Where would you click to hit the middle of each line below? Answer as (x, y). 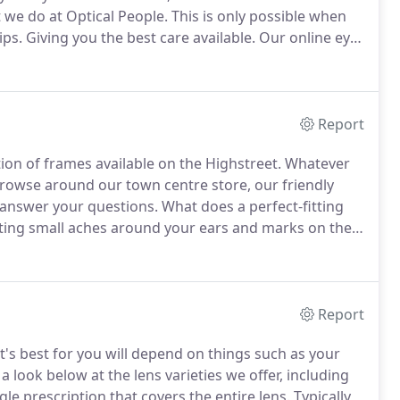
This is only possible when (257, 16)
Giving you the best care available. (139, 37)
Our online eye (307, 37)
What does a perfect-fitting (251, 206)
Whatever (316, 163)
